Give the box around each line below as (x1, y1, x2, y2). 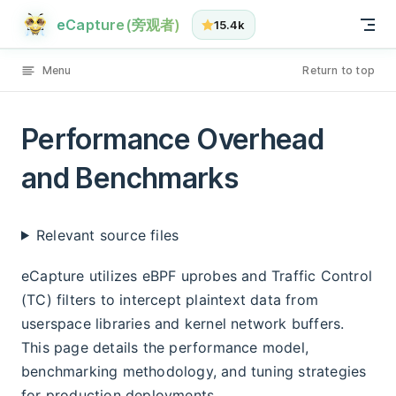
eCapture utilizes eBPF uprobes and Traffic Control (21, 266, 373, 285)
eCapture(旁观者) (57, 16, 181, 34)
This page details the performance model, (21, 338, 309, 356)
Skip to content (25, 15, 127, 31)
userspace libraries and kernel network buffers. (21, 314, 345, 332)
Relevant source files (35, 225, 179, 244)
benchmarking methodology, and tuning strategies (21, 362, 367, 380)
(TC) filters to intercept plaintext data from (21, 290, 319, 308)
